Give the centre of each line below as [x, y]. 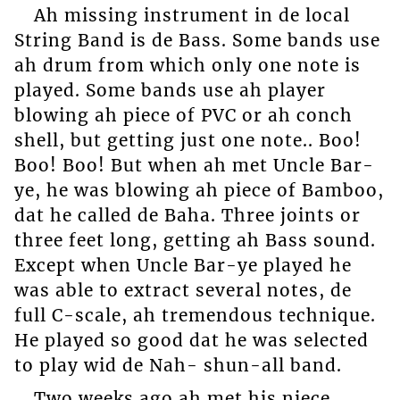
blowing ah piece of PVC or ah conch [183, 116]
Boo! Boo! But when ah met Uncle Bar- [194, 166]
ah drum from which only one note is [187, 66]
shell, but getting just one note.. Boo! [187, 141]
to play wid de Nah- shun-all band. [178, 366]
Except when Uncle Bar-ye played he [183, 266]
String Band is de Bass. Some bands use [197, 41]
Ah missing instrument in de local [192, 16]
